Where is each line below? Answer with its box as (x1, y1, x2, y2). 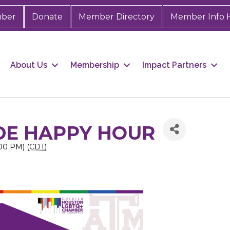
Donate (31, 12, 63, 22)
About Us (10, 60, 48, 70)
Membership (70, 60, 120, 70)
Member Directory (78, 12, 155, 22)
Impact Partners (142, 60, 207, 70)
